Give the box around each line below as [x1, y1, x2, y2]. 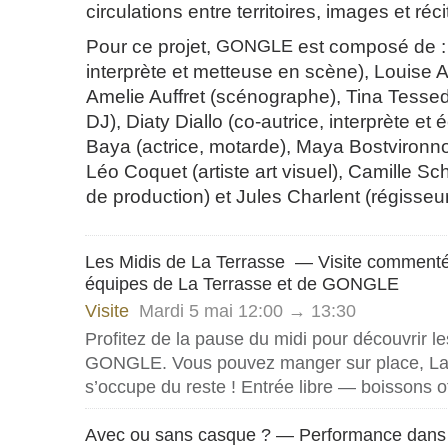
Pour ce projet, [86, 36, 216, 57]
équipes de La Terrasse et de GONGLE [85, 274, 399, 294]
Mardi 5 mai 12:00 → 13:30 [139, 301, 356, 321]
